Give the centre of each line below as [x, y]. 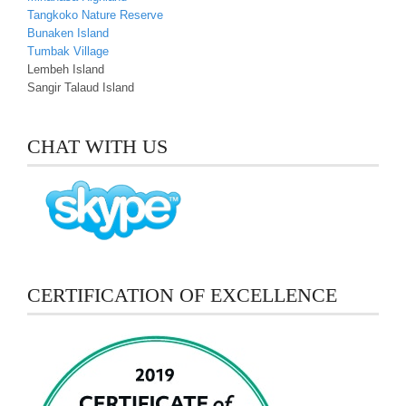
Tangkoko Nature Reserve [95, 15]
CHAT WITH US [97, 146]
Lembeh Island [66, 69]
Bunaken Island [68, 33]
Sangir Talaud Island [81, 87]
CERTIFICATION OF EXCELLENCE [182, 295]
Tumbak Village [68, 51]
